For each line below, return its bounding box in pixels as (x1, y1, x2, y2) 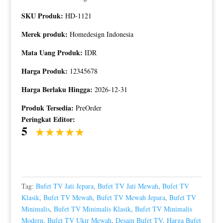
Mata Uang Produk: (21, 47, 85, 58)
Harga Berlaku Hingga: (21, 84, 95, 95)
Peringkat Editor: (21, 114, 75, 125)
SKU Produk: (21, 10, 65, 21)
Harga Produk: (21, 66, 70, 77)
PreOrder (75, 103, 102, 113)
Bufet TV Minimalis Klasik (53, 204, 131, 214)
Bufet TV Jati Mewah (97, 181, 158, 191)
